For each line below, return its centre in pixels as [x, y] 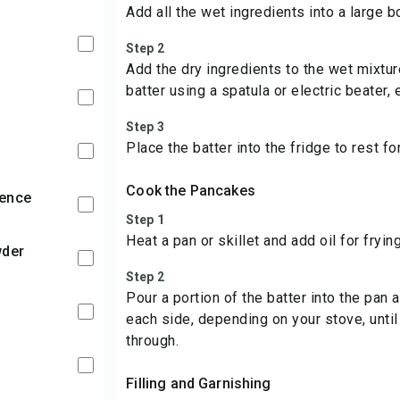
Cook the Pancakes [191, 191]
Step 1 [145, 220]
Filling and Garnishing [199, 383]
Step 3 [145, 127]
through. [153, 341]
